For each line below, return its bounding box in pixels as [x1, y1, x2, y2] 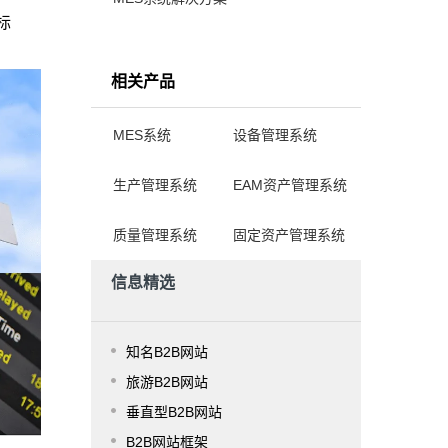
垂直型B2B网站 [126, 404, 222, 420]
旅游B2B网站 [126, 374, 208, 390]
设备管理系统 [233, 127, 317, 143]
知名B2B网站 [126, 344, 208, 360]
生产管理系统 [113, 177, 197, 193]
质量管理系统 [113, 227, 197, 243]
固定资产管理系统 [233, 227, 345, 243]
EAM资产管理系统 [233, 177, 347, 193]
